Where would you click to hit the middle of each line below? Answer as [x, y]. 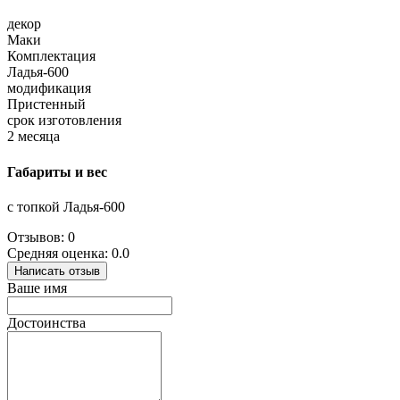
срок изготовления [64, 121]
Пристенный [46, 104]
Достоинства [46, 322]
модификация [49, 88]
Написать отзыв [57, 271]
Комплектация [51, 56]
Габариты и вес [57, 171]
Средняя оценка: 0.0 [68, 253]
